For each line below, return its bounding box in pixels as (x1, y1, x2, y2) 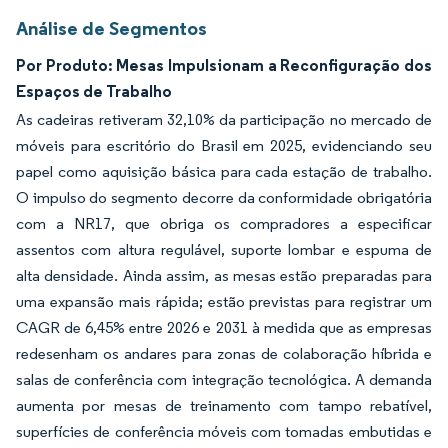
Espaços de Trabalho (16, 81, 172, 101)
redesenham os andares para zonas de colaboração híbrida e (16, 344, 432, 363)
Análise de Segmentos (16, 16, 207, 40)
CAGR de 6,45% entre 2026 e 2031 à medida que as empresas (16, 318, 432, 337)
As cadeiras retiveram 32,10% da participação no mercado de (16, 110, 432, 129)
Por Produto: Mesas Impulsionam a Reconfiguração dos (16, 55, 432, 75)
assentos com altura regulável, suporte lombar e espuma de (16, 240, 432, 259)
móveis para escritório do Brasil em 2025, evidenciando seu (16, 136, 432, 155)
